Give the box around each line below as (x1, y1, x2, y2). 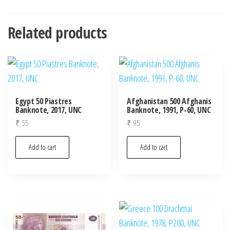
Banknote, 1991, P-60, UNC (127, 104, 211, 116)
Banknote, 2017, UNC (15, 104, 82, 116)
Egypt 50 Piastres (15, 95, 72, 107)
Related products (8, 22, 107, 43)
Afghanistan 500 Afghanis (127, 95, 212, 107)
